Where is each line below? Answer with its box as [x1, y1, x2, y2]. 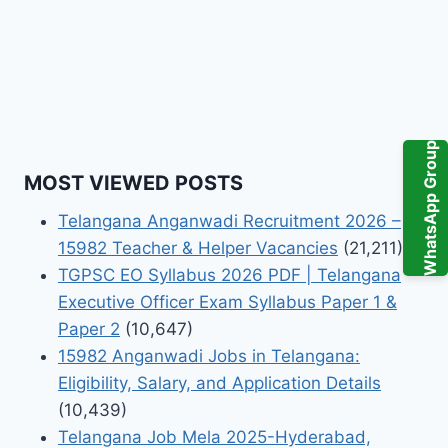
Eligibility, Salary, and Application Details [58, 372, 381, 393]
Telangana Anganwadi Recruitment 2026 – [58, 210, 401, 231]
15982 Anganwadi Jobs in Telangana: [58, 345, 360, 366]
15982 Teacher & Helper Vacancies [58, 237, 338, 258]
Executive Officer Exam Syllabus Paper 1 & [58, 291, 397, 312]
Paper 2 [58, 318, 120, 339]
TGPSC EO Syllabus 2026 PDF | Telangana [58, 264, 401, 285]
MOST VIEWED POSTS [24, 170, 243, 195]
